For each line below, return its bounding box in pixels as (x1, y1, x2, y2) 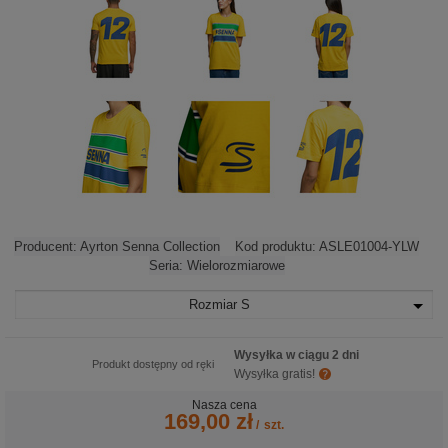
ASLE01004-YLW (319, 239, 419, 254)
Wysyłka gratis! (234, 367, 315, 381)
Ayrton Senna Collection (80, 239, 220, 254)
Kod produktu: (235, 239, 319, 254)
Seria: (148, 258, 187, 273)
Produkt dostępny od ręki (92, 358, 214, 370)
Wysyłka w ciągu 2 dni (234, 348, 359, 362)
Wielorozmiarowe (186, 258, 285, 273)
